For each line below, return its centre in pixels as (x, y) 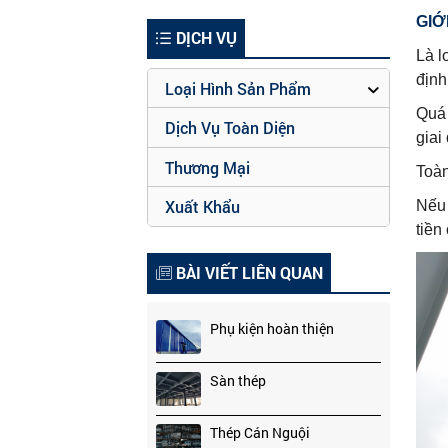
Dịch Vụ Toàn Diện (230, 128)
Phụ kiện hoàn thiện (271, 328)
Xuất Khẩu (203, 207)
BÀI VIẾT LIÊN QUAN (247, 272)
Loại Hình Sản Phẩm (238, 88)
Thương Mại (208, 167)
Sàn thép (237, 380)
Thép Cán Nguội (259, 433)
